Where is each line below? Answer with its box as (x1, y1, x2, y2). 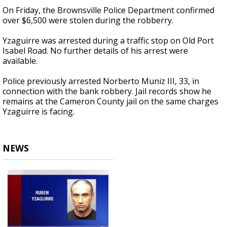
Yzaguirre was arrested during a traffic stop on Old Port (3, 35, 214, 47)
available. (3, 55, 37, 67)
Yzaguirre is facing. (3, 106, 74, 118)
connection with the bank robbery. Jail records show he (3, 86, 211, 97)
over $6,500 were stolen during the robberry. (3, 15, 175, 26)
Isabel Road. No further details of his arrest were (3, 45, 188, 57)
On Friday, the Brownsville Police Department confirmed (3, 5, 214, 16)
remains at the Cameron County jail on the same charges (3, 96, 218, 107)
